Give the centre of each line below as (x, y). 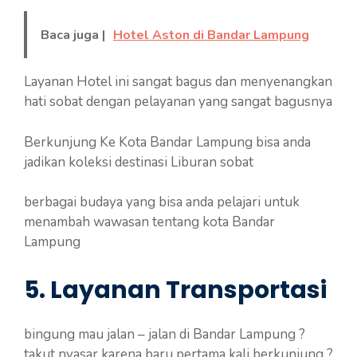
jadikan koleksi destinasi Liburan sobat (139, 162)
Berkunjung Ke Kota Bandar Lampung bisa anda (167, 142)
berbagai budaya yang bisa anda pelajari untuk (162, 202)
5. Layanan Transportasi (175, 290)
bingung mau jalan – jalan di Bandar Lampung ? (165, 334)
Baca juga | (73, 35)
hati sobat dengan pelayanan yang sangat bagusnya (178, 102)
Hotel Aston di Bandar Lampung (211, 35)
